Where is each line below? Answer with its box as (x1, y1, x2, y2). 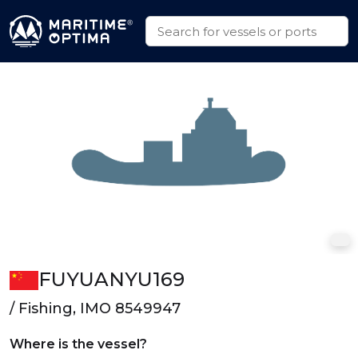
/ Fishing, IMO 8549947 (10, 300, 181, 317)
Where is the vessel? (10, 336, 147, 352)
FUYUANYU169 (38, 268, 185, 291)
